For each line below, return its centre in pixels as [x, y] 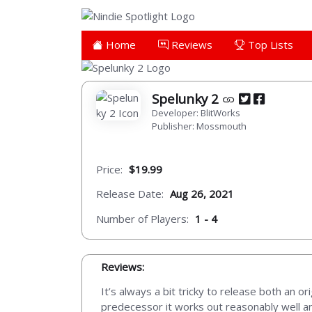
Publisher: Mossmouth [199, 126]
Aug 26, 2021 [202, 194]
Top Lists [269, 44]
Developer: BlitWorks [196, 113]
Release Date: [130, 194]
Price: [109, 169]
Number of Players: [142, 218]
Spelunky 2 [187, 99]
